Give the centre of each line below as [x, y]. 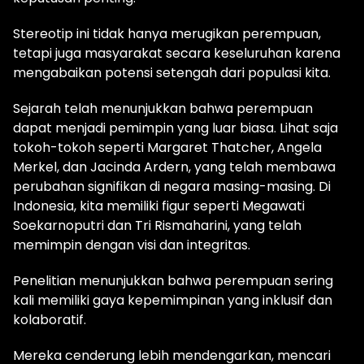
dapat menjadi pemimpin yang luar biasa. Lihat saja [175, 128]
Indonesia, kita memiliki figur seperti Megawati [159, 206]
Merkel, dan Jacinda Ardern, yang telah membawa [174, 167]
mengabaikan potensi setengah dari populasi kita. [172, 73]
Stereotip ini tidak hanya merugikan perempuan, [167, 34]
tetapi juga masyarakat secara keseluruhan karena [177, 53]
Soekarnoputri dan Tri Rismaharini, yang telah [157, 225]
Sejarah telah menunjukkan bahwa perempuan [163, 108]
